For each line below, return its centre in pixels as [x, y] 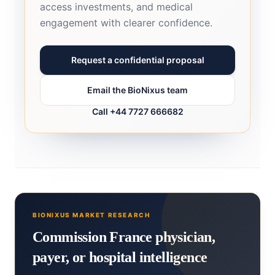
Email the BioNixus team [137, 90]
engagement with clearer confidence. [126, 23]
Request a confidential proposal [137, 60]
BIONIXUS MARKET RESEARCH [91, 215]
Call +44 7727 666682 [137, 112]
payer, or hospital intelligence [120, 258]
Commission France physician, [124, 237]
